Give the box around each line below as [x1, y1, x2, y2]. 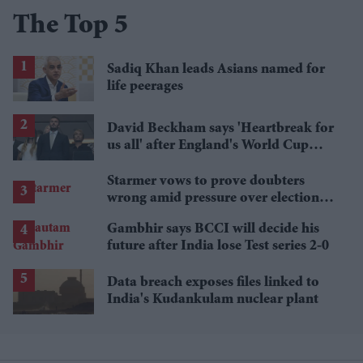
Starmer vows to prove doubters [107, 173, 305, 189]
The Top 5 [13, 13, 128, 41]
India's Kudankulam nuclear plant [107, 292, 318, 307]
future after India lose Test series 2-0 [107, 238, 329, 254]
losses [107, 207, 143, 223]
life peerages [107, 79, 183, 95]
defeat [107, 155, 145, 170]
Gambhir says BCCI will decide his [107, 221, 319, 237]
